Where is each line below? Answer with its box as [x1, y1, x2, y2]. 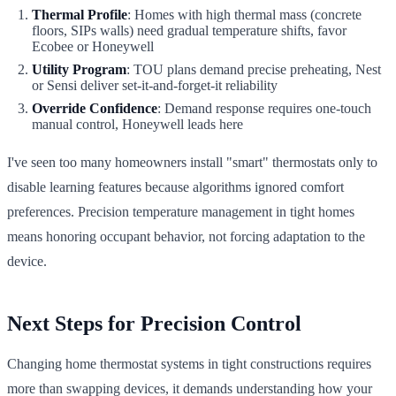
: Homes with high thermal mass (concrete [127, 6, 362, 22]
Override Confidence [32, 100, 157, 116]
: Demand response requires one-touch [157, 100, 371, 116]
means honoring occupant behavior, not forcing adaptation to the [7, 228, 365, 244]
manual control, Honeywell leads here [32, 116, 243, 132]
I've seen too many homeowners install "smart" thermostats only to [7, 154, 377, 170]
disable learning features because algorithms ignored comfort [7, 179, 344, 194]
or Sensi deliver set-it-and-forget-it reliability [32, 77, 278, 93]
